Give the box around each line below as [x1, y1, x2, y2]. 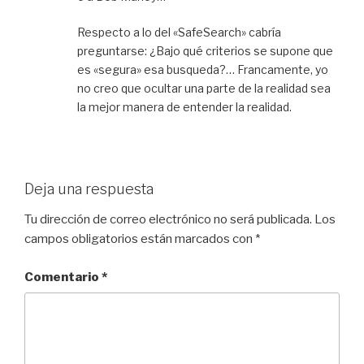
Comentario [24, 269, 102, 284]
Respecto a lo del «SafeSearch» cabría [77, 24, 281, 39]
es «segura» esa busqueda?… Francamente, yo [77, 62, 328, 76]
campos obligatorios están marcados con [24, 232, 255, 247]
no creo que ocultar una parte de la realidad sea [77, 80, 331, 95]
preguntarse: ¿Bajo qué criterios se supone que [77, 43, 333, 58]
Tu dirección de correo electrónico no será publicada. [24, 212, 312, 227]
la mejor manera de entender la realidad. [77, 99, 292, 114]
